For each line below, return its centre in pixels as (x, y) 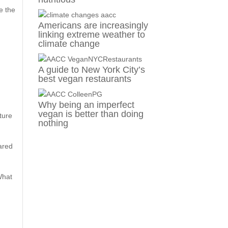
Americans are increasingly (93, 26)
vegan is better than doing (91, 114)
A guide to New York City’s (91, 70)
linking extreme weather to (91, 35)
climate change (69, 44)
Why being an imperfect (86, 105)
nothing (53, 123)
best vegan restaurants (84, 79)
